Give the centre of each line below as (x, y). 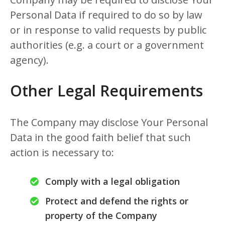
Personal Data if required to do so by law (106, 15)
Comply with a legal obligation (113, 181)
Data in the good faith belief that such (100, 137)
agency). (29, 60)
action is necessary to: (62, 152)
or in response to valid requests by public (108, 30)
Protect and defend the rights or (117, 201)
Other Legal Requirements (106, 91)
